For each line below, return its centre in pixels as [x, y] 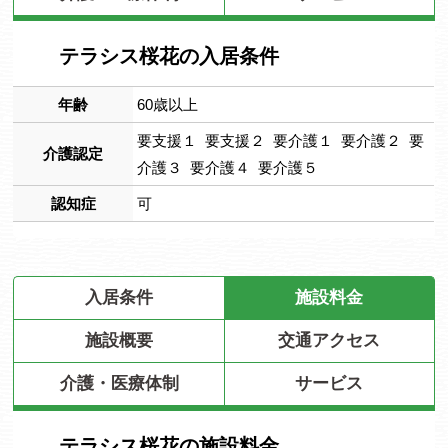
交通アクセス [329, 340]
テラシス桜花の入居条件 [169, 56]
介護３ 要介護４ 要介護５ [228, 167]
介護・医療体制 [119, 383]
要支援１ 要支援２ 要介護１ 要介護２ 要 [281, 140]
